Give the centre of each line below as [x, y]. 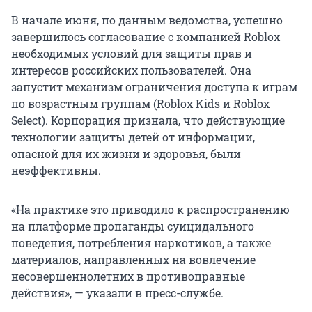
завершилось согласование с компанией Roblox [146, 37]
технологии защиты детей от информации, [133, 137]
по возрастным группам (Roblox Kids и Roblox [140, 104]
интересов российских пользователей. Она [131, 70]
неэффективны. [56, 171]
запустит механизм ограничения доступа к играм [154, 87]
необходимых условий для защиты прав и [132, 54]
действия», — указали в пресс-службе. [117, 293]
